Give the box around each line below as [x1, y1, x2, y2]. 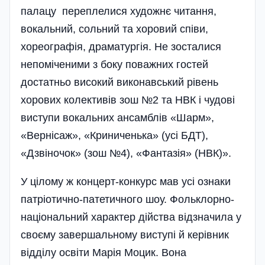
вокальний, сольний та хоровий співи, [21, 23, 208, 35]
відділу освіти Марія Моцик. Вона [21, 247, 186, 259]
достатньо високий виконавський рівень [21, 76, 218, 89]
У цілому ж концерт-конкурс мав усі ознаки [21, 176, 231, 188]
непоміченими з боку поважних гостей [21, 59, 208, 71]
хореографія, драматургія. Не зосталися [21, 41, 221, 53]
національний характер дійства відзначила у [21, 211, 241, 224]
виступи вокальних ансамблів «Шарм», [21, 112, 214, 124]
